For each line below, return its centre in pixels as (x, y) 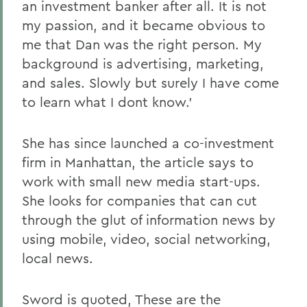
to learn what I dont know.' (107, 102)
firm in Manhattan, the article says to (138, 162)
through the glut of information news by (149, 220)
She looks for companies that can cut (139, 200)
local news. (58, 258)
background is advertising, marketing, (143, 63)
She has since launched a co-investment (148, 143)
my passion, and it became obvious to (144, 25)
